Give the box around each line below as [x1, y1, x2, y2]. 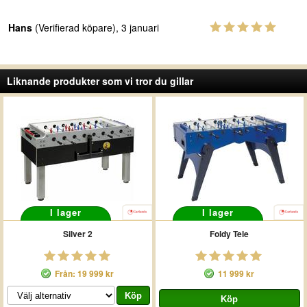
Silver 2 [62, 228, 93, 240]
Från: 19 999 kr [55, 267, 114, 280]
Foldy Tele [210, 228, 249, 240]
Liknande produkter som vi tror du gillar [7, 74, 193, 88]
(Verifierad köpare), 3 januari [32, 21, 159, 34]
